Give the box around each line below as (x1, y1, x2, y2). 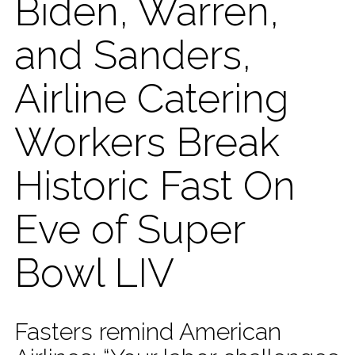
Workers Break (14, 118, 280, 166)
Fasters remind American (14, 317, 281, 345)
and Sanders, (14, 31, 251, 78)
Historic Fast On (14, 162, 296, 209)
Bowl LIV (14, 249, 174, 296)
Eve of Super (14, 205, 245, 253)
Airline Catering (14, 74, 288, 122)
